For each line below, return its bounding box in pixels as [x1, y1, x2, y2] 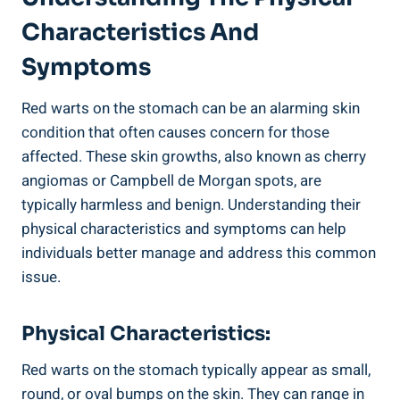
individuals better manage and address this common [21, 241, 376, 264]
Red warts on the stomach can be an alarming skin [21, 96, 360, 120]
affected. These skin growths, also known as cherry [21, 145, 366, 168]
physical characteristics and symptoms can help [21, 217, 346, 240]
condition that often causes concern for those [21, 121, 329, 144]
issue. [21, 265, 61, 288]
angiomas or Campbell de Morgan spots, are [21, 169, 321, 192]
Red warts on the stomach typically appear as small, [21, 358, 371, 381]
